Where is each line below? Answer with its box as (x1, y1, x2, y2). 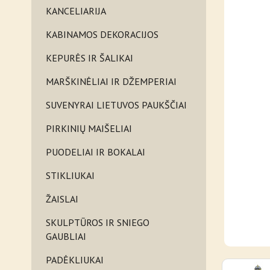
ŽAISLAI (46, 193, 78, 205)
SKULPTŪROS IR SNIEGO (46, 216, 149, 228)
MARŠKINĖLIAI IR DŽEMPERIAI (46, 75, 177, 87)
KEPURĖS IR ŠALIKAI (46, 52, 133, 64)
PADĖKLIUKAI (46, 254, 104, 266)
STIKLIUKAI (46, 169, 95, 181)
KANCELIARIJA (46, 5, 106, 17)
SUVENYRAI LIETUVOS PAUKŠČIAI (46, 99, 187, 111)
